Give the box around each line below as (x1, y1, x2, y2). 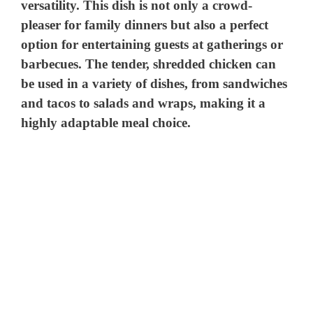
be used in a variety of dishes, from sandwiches (21, 75, 288, 91)
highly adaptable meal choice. (21, 115, 191, 130)
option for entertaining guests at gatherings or (21, 36, 284, 52)
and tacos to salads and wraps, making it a (21, 95, 266, 110)
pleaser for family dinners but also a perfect (21, 17, 269, 32)
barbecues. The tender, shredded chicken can (21, 56, 277, 71)
